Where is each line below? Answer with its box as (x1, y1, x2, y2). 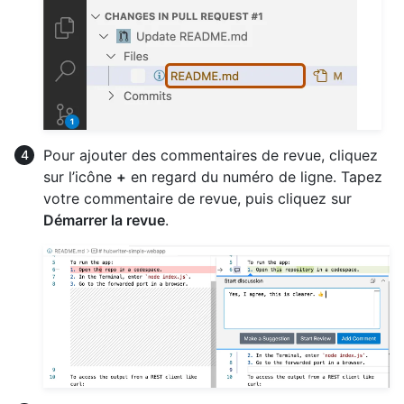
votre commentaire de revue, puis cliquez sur (43, 189, 352, 208)
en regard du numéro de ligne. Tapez (126, 168, 382, 187)
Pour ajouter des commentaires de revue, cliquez (43, 146, 378, 165)
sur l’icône (43, 168, 116, 187)
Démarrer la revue (43, 211, 165, 230)
